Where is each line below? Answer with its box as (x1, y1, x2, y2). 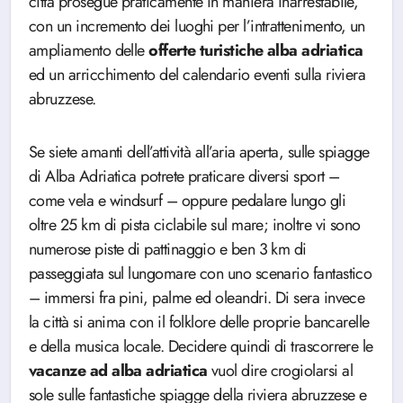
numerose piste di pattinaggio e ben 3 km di (29, 237, 307, 261)
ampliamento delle (29, 39, 149, 62)
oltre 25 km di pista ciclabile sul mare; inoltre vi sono (29, 213, 361, 237)
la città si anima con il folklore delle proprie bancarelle (29, 310, 370, 334)
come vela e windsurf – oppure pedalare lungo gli (29, 189, 346, 212)
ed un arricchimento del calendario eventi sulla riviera (29, 63, 366, 86)
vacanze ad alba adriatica (29, 359, 208, 382)
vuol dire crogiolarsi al (207, 359, 354, 382)
